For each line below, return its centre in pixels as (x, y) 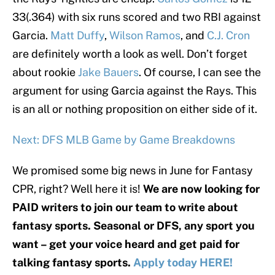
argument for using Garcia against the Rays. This (134, 91)
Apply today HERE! (183, 263)
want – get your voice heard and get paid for (126, 244)
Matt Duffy (77, 36)
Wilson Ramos (145, 36)
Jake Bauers (108, 72)
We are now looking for (201, 189)
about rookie (45, 72)
